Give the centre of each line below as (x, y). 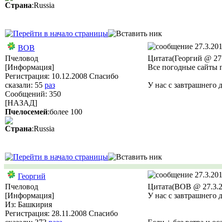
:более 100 (65, 112)
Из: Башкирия (28, 204)
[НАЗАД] (21, 103)
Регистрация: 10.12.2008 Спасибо (62, 76)
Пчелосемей (26, 112)
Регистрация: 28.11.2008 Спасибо (61, 213)
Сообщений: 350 (33, 94)
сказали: (20, 85)
